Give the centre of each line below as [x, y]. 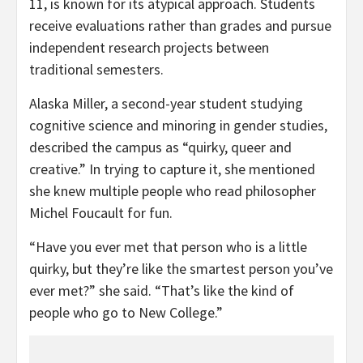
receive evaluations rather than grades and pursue [180, 25]
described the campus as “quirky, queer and [160, 147]
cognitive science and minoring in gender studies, [178, 125]
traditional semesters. [96, 69]
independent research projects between [149, 47]
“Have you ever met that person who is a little [168, 246]
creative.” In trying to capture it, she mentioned [172, 169]
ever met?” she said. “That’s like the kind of [162, 290]
